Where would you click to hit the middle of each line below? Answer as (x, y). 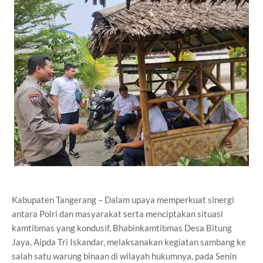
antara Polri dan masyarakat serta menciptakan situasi (117, 214)
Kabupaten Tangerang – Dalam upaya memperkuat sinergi (123, 200)
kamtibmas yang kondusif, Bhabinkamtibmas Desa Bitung (122, 228)
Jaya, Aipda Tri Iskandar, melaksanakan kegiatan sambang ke (129, 242)
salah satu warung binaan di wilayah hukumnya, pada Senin (124, 256)
